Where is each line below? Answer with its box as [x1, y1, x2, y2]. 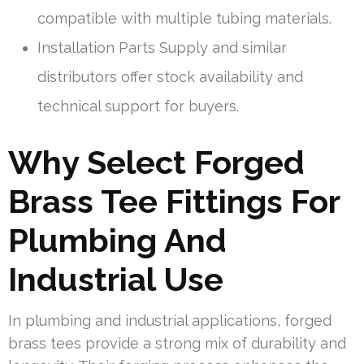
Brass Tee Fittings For [8, 181, 340, 220]
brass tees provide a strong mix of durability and [8, 334, 346, 352]
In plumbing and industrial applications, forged [8, 311, 331, 329]
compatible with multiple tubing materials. [37, 9, 331, 27]
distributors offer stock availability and [37, 67, 303, 85]
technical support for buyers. [37, 97, 239, 115]
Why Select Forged [8, 142, 305, 181]
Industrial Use [8, 259, 223, 298]
